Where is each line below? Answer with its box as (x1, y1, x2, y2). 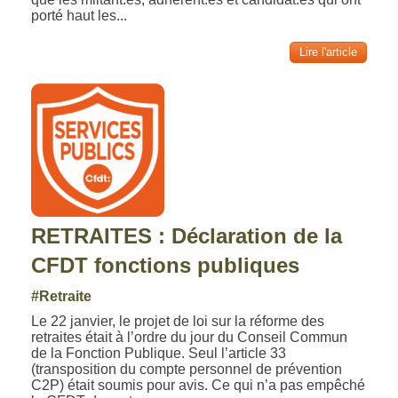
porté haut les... (31, 8, 128, 23)
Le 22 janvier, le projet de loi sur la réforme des (31, 314, 325, 329)
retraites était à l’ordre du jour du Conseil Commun (31, 330, 348, 345)
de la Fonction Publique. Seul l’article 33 (31, 346, 287, 361)
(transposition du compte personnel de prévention (31, 362, 343, 377)
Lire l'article (298, 45, 357, 59)
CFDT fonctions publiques (31, 253, 300, 277)
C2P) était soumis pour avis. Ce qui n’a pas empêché (31, 378, 366, 393)
